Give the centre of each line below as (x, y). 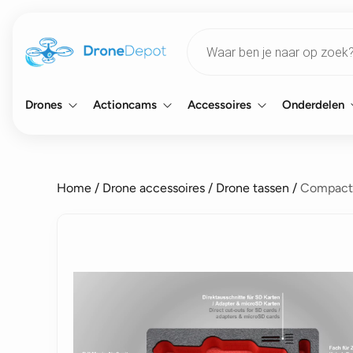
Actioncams (125, 105)
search (204, 46)
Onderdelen (313, 105)
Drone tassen (253, 188)
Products (211, 33)
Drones (44, 105)
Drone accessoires (154, 188)
